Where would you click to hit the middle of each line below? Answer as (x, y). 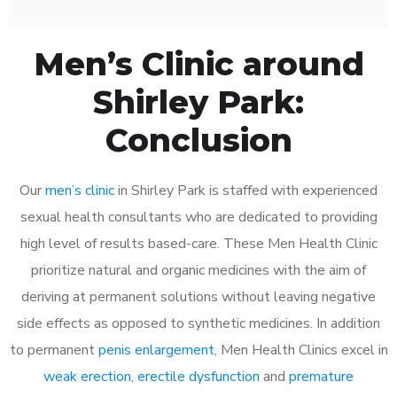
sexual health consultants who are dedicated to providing (198, 217)
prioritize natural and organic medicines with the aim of (198, 270)
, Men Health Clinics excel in (301, 350)
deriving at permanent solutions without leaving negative (198, 296)
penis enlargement (156, 350)
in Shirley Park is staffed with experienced (246, 190)
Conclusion (198, 140)
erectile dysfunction (198, 376)
